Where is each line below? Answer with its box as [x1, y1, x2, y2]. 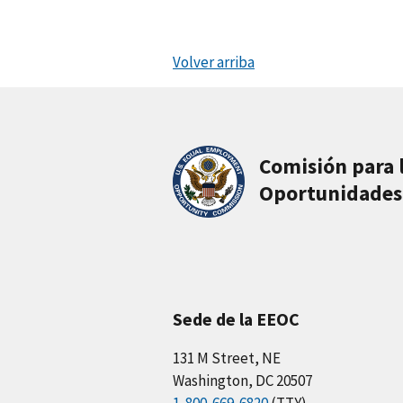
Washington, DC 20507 [173, 371, 312, 391]
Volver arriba [173, 51, 255, 72]
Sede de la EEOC [173, 308, 300, 331]
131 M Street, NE [173, 348, 281, 369]
